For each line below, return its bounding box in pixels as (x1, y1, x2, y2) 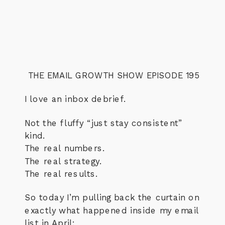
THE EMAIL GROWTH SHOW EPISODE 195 (28, 70, 200, 80)
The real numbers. (25, 143, 105, 154)
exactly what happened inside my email (25, 205, 199, 215)
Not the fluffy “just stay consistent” (25, 118, 182, 128)
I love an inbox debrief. (25, 94, 126, 104)
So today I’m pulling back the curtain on (25, 192, 200, 203)
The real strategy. (25, 156, 102, 166)
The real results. (25, 168, 98, 179)
